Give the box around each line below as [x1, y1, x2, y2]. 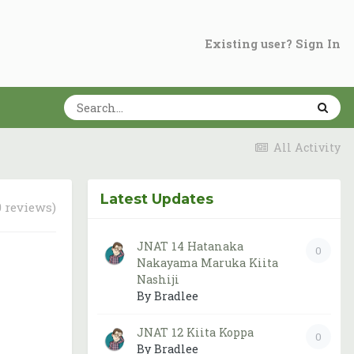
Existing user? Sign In [205, 36, 341, 52]
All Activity [273, 140, 341, 155]
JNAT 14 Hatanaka [137, 239, 243, 254]
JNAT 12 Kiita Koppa [137, 325, 254, 340]
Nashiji [137, 272, 179, 287]
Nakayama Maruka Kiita [137, 255, 278, 270]
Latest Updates [100, 190, 213, 207]
